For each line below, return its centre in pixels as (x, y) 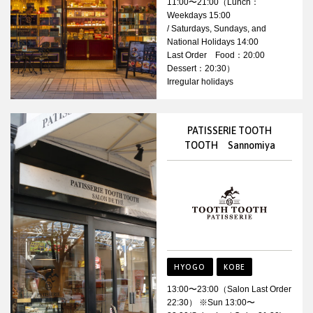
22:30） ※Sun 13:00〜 (211, 302)
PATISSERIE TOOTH (230, 131)
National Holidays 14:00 (213, 42)
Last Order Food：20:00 (220, 56)
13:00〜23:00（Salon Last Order (229, 289)
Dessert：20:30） (201, 69)
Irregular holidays (200, 82)
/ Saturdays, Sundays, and (217, 29)
